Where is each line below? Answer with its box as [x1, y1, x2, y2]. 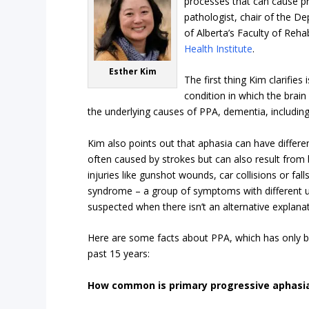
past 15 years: [88, 247, 150, 261]
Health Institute [184, 42, 253, 56]
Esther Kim [108, 66, 157, 78]
